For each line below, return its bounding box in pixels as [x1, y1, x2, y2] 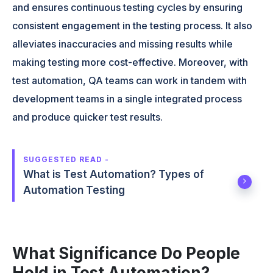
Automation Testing [23, 183, 126, 196]
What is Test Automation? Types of [23, 168, 205, 180]
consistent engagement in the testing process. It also [12, 19, 253, 32]
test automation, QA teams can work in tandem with [12, 74, 247, 87]
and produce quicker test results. [12, 110, 163, 123]
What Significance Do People [12, 243, 241, 263]
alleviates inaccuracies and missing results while [12, 37, 233, 50]
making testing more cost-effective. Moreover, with [12, 55, 249, 68]
